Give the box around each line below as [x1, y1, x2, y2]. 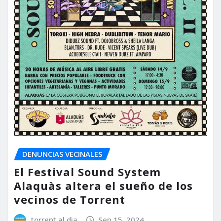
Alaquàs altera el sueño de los [14, 178, 193, 193]
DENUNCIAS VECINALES [22, 148, 102, 159]
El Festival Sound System [14, 164, 161, 180]
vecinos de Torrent [14, 192, 125, 207]
